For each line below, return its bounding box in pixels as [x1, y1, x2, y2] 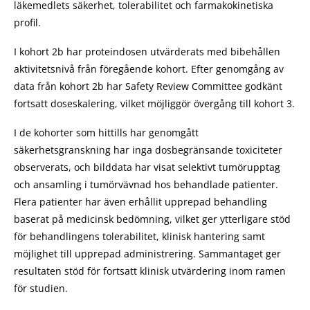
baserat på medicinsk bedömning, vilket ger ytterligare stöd [14, 212, 291, 226]
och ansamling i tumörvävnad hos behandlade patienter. [14, 177, 278, 191]
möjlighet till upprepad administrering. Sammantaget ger [14, 246, 281, 260]
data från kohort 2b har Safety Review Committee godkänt [14, 79, 282, 93]
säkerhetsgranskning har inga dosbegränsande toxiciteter [14, 143, 282, 156]
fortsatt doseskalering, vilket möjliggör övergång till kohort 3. [14, 96, 295, 110]
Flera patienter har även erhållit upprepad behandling [14, 194, 267, 208]
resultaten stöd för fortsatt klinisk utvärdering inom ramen [14, 264, 286, 277]
